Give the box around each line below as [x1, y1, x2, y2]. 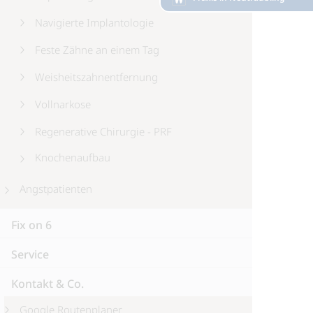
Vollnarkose [35, 97, 91, 111]
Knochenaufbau [35, 150, 110, 164]
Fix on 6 [11, 217, 52, 233]
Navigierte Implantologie [35, 15, 154, 29]
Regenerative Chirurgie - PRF [35, 124, 172, 138]
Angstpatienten [20, 182, 92, 196]
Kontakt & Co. [11, 276, 84, 291]
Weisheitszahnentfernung [35, 70, 158, 84]
